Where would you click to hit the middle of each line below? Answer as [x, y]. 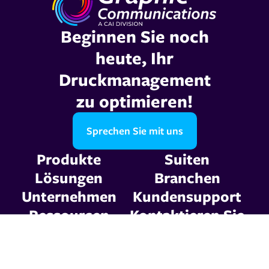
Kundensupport [187, 196]
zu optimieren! [134, 101]
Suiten [187, 159]
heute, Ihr [134, 58]
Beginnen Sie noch [134, 36]
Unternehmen [69, 196]
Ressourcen [69, 214]
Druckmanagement [134, 79]
